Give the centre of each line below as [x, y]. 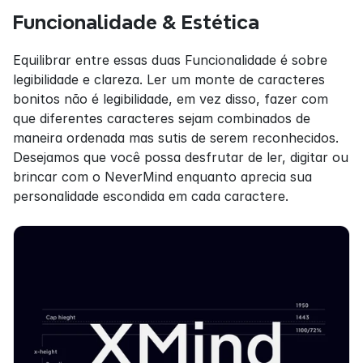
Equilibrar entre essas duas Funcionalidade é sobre [170, 60]
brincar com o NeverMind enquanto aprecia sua [162, 176]
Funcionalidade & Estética [136, 22]
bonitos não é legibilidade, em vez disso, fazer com [171, 98]
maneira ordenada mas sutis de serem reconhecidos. [176, 137]
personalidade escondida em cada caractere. [151, 196]
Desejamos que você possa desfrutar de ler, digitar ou [181, 157]
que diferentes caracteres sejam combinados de [162, 118]
